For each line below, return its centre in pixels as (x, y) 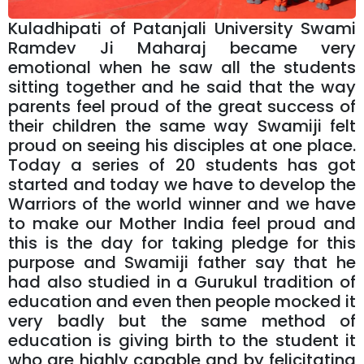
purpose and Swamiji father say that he (182, 262)
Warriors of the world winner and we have (182, 204)
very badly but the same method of (182, 321)
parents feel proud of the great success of (182, 106)
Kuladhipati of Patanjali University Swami (182, 28)
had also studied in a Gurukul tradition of (182, 282)
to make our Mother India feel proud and (182, 223)
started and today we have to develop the (182, 184)
